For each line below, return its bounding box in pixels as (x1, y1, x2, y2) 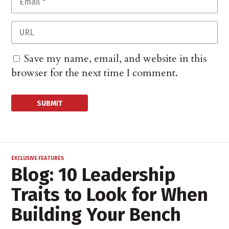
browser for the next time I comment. (11, 66, 178, 80)
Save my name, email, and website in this (24, 52, 207, 66)
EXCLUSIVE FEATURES (11, 155, 64, 162)
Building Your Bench (11, 203, 181, 226)
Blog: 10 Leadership (11, 164, 176, 187)
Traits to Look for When (11, 184, 209, 207)
